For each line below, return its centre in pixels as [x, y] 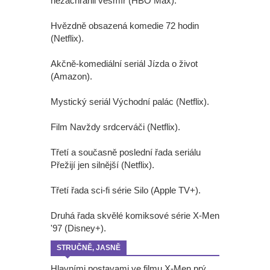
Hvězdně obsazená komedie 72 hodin [125, 25]
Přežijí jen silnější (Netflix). [102, 165]
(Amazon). [71, 76]
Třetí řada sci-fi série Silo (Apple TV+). [126, 190]
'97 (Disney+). [78, 228]
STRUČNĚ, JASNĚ [89, 247]
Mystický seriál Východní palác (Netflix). [130, 101]
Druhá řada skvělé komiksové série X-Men [135, 215]
